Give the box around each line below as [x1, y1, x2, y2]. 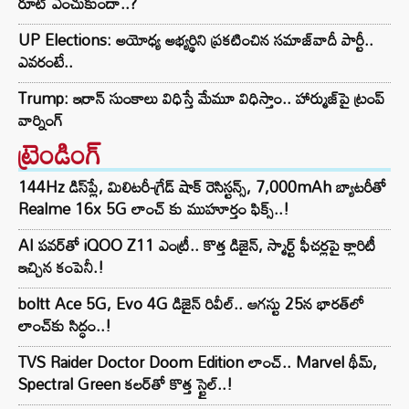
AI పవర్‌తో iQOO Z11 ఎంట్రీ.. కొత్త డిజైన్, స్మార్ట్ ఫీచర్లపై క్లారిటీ [18, 230, 376, 261]
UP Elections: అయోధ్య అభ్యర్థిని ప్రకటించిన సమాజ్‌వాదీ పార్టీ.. [18, 25, 373, 56]
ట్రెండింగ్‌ [18, 127, 102, 182]
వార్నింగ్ [18, 105, 63, 136]
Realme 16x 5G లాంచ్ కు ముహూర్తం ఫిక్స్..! [18, 194, 289, 225]
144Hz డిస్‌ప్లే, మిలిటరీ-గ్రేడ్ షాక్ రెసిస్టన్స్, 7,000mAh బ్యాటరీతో [18, 172, 386, 203]
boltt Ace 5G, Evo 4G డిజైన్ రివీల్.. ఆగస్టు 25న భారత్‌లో [18, 288, 364, 320]
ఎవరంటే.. [18, 47, 73, 78]
